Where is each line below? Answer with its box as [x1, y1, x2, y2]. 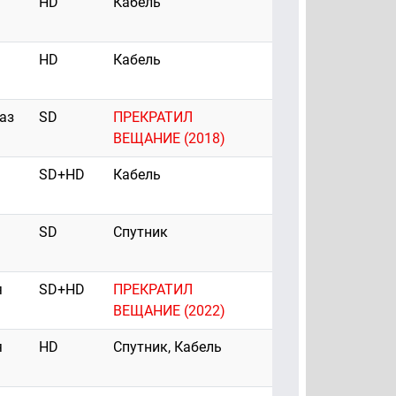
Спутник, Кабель [113, 339, 222, 356]
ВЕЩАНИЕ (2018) [113, 130, 225, 148]
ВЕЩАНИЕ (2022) [113, 302, 225, 320]
